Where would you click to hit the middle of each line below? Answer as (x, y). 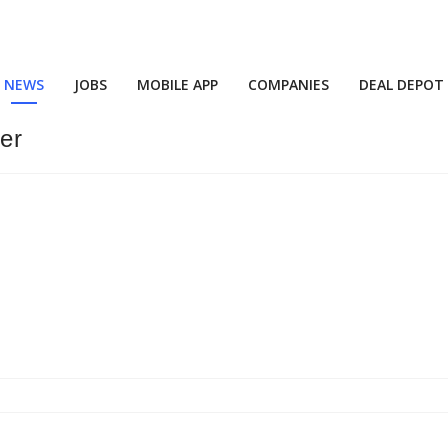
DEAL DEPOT (401, 84)
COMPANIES (288, 84)
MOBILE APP (177, 84)
